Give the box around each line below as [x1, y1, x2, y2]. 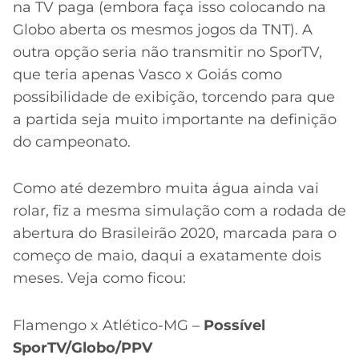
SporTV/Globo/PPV [13, 338, 152, 357]
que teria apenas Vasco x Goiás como [13, 65, 282, 83]
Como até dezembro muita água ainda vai [13, 179, 319, 198]
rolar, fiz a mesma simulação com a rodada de [13, 202, 346, 220]
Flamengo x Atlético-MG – [13, 316, 204, 334]
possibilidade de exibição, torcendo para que [13, 87, 335, 106]
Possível [204, 316, 265, 334]
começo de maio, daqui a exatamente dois [13, 247, 321, 265]
